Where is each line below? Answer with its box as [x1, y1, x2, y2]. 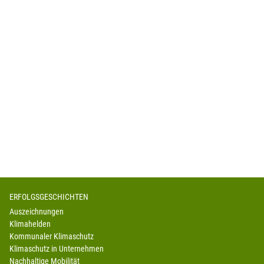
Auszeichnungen [9, 207, 64, 217]
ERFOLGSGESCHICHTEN [9, 192, 88, 202]
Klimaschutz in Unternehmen [9, 244, 104, 254]
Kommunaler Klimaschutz [9, 232, 94, 242]
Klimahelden [9, 219, 51, 229]
